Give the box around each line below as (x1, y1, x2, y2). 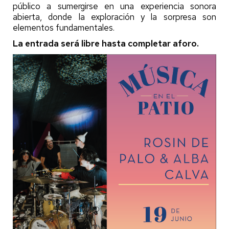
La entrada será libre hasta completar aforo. (13, 37, 199, 49)
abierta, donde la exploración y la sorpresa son (13, 11, 216, 22)
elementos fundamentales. (13, 21, 117, 33)
